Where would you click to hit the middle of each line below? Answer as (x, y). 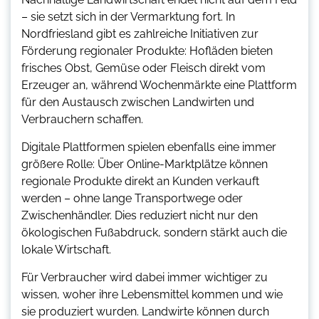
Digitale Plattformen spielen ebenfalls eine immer (149, 147)
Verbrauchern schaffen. (82, 120)
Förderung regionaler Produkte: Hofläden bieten (147, 51)
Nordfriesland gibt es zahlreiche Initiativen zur (140, 34)
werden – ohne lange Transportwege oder (132, 199)
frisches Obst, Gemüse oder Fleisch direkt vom (143, 68)
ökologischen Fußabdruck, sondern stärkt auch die (154, 233)
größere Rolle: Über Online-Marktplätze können (145, 164)
